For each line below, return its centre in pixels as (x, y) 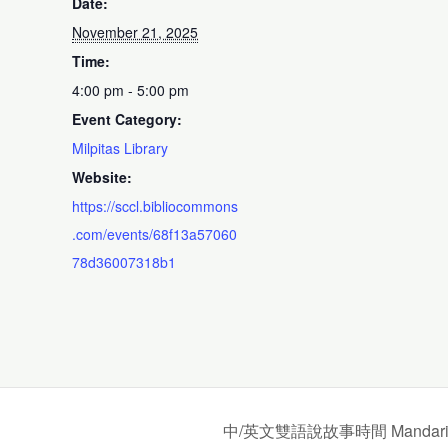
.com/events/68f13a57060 (155, 233)
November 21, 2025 (135, 31)
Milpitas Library (120, 147)
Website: (102, 176)
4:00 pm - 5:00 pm (131, 89)
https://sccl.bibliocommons (155, 205)
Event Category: (127, 118)
